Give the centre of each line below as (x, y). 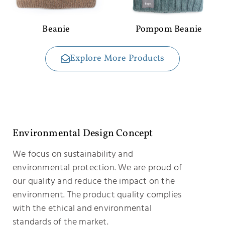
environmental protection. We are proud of (97, 169)
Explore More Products (117, 59)
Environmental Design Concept (83, 134)
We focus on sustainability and (73, 155)
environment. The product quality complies (97, 196)
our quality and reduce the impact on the (94, 182)
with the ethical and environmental (82, 209)
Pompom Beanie (169, 29)
